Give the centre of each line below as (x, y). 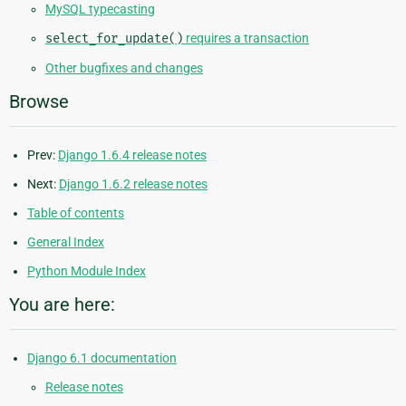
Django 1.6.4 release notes (132, 155)
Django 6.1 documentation (102, 358)
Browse (39, 102)
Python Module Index (87, 271)
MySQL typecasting (100, 10)
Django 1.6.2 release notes (133, 184)
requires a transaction (246, 39)
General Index (66, 242)
